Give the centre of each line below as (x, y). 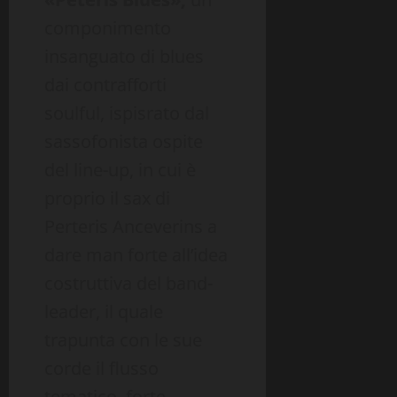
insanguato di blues (124, 57)
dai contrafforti (105, 85)
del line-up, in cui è (120, 170)
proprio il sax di (107, 198)
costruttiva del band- (128, 284)
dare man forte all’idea (136, 255)
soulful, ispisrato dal (127, 113)
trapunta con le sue (123, 340)
